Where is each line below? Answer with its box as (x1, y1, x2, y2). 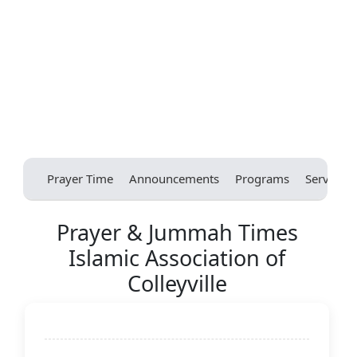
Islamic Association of (69, 243, 285, 273)
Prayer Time (46, 171, 113, 187)
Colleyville (127, 269, 227, 299)
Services (304, 171, 350, 187)
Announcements (128, 171, 219, 187)
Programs (234, 171, 289, 187)
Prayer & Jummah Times (56, 218, 298, 248)
